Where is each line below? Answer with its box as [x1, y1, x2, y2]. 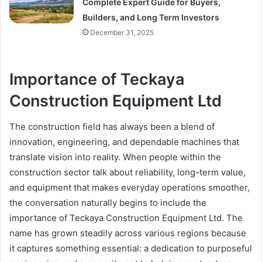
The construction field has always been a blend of [9, 121, 215, 133]
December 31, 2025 [90, 27, 154, 37]
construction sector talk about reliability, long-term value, [9, 167, 246, 178]
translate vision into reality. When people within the [9, 151, 221, 163]
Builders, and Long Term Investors [82, 12, 220, 22]
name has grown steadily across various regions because [9, 227, 246, 239]
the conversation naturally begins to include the [9, 197, 206, 209]
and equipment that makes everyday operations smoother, [9, 182, 250, 194]
